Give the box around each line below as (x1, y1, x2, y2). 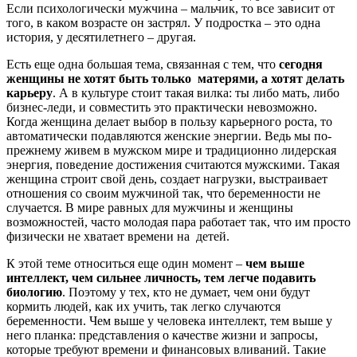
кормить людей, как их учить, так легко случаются (6, 299, 280, 313)
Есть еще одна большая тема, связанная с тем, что (6, 57, 279, 71)
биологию (6, 284, 62, 299)
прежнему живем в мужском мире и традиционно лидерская (6, 143, 336, 157)
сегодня (279, 57, 323, 71)
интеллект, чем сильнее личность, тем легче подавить (6, 270, 316, 284)
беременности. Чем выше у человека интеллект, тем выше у (6, 313, 332, 328)
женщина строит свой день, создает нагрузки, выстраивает (6, 171, 328, 186)
